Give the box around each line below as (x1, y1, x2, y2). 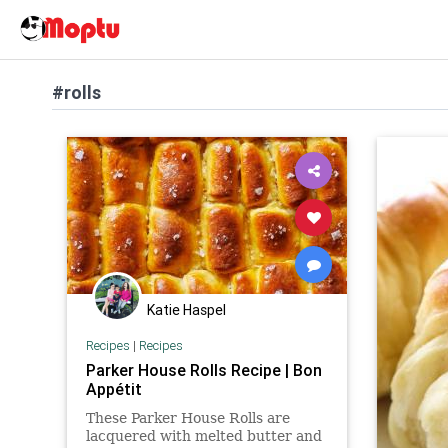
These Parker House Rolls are (85, 409, 290, 426)
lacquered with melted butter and (85, 427, 322, 444)
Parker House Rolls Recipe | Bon (85, 359, 322, 380)
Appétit (85, 378, 142, 399)
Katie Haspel (147, 301, 226, 319)
